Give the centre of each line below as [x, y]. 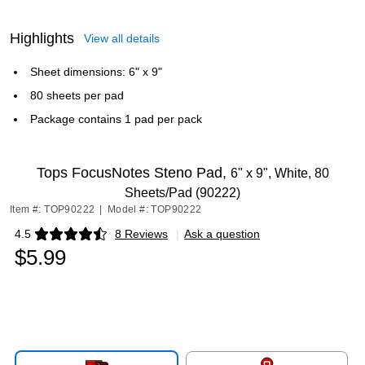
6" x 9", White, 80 [279, 173]
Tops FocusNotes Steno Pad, [133, 173]
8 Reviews [141, 234]
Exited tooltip [47, 239]
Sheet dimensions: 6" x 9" [96, 72]
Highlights [42, 38]
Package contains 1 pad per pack [116, 119]
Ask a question [222, 234]
